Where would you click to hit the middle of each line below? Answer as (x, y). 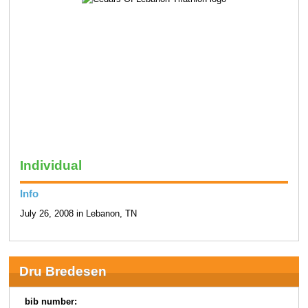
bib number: (51, 301)
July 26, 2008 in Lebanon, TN (78, 214)
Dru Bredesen (63, 271)
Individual (51, 165)
